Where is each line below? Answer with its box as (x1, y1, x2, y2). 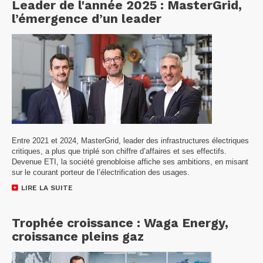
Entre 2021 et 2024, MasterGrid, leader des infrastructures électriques (12, 136, 249, 145)
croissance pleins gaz (12, 228, 144, 244)
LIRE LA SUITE (21, 183, 73, 192)
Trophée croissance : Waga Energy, (12, 215, 228, 230)
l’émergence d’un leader (12, 11, 161, 26)
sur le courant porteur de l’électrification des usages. (12, 167, 190, 177)
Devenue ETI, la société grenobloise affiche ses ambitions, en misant (12, 157, 248, 166)
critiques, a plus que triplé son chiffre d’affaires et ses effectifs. (12, 146, 227, 156)
